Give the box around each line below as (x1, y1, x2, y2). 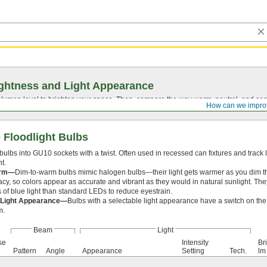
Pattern (13, 246, 36, 255)
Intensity (182, 238, 209, 247)
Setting (182, 246, 204, 255)
